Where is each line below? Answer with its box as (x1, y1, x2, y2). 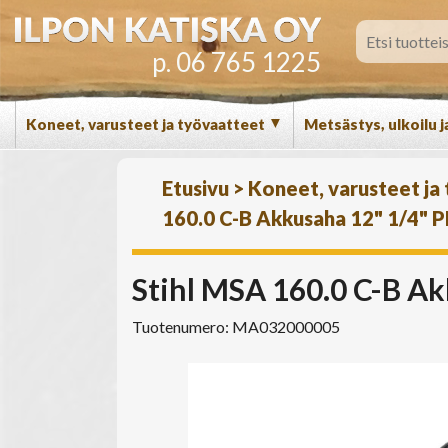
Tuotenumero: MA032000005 (132, 317, 340, 336)
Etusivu (162, 176, 229, 200)
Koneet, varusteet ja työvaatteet (26, 115, 268, 133)
